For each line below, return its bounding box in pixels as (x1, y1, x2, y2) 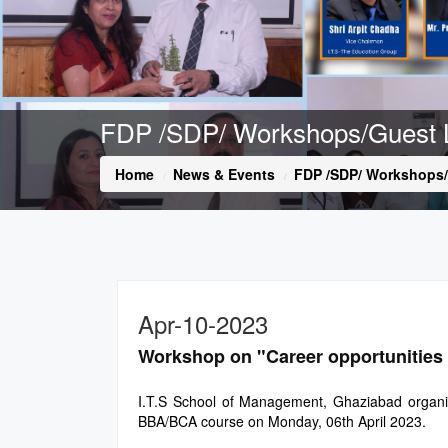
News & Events (173, 164, 275, 185)
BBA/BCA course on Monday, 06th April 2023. (138, 411, 434, 432)
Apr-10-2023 (138, 306, 268, 342)
